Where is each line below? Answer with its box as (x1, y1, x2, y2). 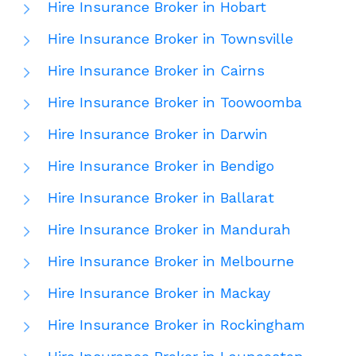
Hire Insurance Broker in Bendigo (48, 157, 274, 175)
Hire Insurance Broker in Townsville (48, 30, 293, 48)
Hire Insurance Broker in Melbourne (48, 253, 294, 270)
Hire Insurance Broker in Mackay (48, 284, 270, 302)
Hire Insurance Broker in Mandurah (48, 221, 291, 238)
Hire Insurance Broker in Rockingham (48, 316, 305, 334)
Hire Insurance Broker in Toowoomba (48, 94, 302, 111)
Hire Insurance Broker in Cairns (48, 62, 265, 79)
